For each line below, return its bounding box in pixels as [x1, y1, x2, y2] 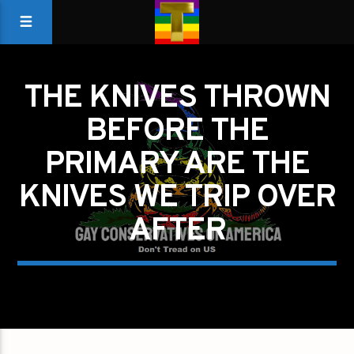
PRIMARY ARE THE [44, 145, 310, 185]
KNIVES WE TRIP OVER [18, 179, 336, 218]
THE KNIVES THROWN [24, 79, 330, 119]
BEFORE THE [85, 112, 269, 152]
